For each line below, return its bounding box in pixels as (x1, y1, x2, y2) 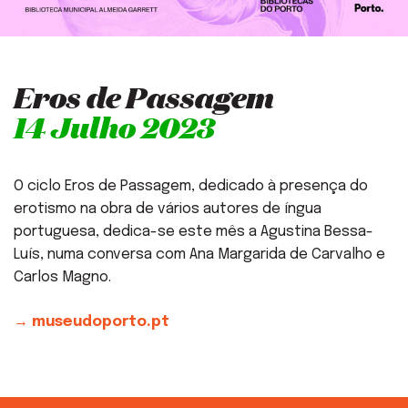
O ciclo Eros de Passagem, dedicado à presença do (14, 178, 368, 195)
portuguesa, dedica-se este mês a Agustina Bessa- (14, 224, 373, 240)
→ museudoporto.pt (14, 314, 169, 331)
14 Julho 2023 (14, 107, 215, 148)
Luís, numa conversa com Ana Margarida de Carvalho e (14, 247, 385, 263)
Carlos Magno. (14, 270, 111, 286)
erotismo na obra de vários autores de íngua (14, 201, 321, 218)
